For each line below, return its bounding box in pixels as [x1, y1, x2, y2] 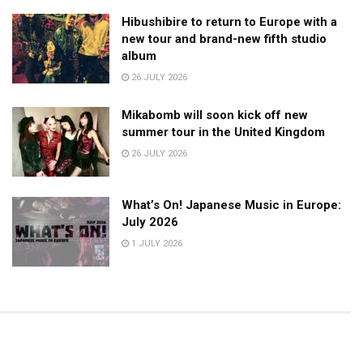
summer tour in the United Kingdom [122, 125, 325, 140]
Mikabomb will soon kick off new [122, 108, 308, 123]
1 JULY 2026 [129, 237, 182, 249]
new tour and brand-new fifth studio [122, 32, 327, 47]
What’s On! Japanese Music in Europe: [122, 197, 341, 212]
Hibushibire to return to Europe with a [122, 15, 337, 30]
